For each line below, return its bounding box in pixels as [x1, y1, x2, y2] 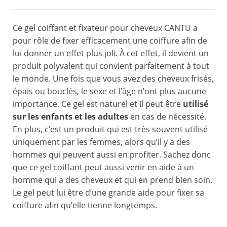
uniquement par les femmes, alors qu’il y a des [13, 136, 190, 148]
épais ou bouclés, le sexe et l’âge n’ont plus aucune [13, 86, 206, 97]
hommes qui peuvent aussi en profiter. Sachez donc [13, 149, 211, 161]
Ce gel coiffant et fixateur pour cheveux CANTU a [13, 22, 198, 34]
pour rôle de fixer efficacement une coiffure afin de [13, 35, 207, 47]
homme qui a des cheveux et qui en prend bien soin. [13, 174, 212, 186]
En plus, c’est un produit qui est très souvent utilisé [13, 124, 208, 135]
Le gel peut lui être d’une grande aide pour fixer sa [13, 187, 204, 199]
